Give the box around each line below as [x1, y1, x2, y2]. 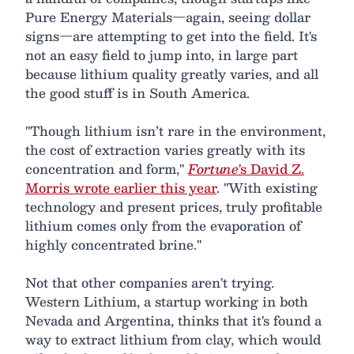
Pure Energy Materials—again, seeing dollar [25, 6, 311, 28]
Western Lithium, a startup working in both [25, 290, 308, 312]
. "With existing [217, 176, 318, 198]
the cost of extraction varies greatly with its [25, 138, 305, 160]
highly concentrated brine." [25, 233, 201, 255]
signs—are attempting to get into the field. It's [25, 24, 317, 47]
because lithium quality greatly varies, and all [25, 62, 318, 85]
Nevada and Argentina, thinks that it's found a [25, 309, 322, 331]
